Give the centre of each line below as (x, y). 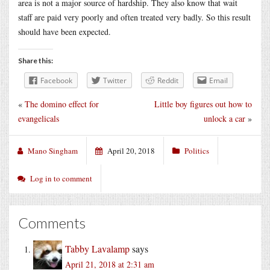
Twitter (115, 80)
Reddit (168, 80)
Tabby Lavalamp (97, 248)
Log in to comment (61, 178)
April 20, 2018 (131, 150)
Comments (52, 222)
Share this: (36, 60)
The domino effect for (62, 104)
